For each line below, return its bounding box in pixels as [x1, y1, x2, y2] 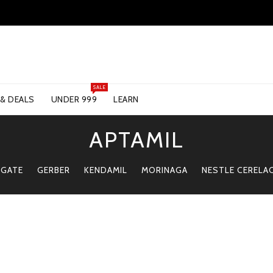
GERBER [37, 165, 71, 175]
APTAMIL [88, 126, 184, 153]
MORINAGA [141, 165, 188, 175]
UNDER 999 [51, 94, 97, 105]
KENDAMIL [84, 165, 128, 175]
